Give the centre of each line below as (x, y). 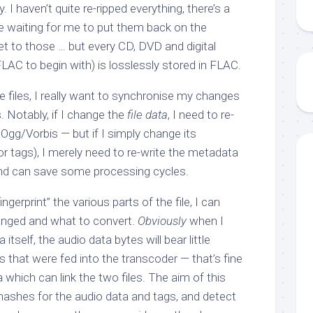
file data (147, 115)
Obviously (162, 221)
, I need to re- (201, 115)
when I (205, 221)
